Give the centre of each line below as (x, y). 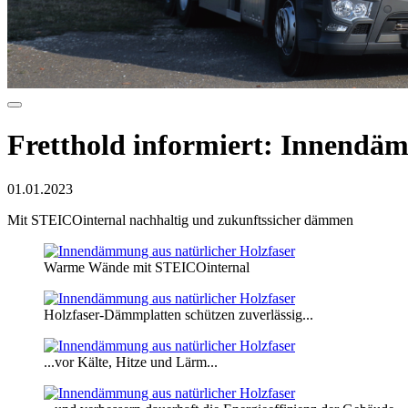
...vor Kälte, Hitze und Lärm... (131, 362)
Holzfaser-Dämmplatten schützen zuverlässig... (178, 315)
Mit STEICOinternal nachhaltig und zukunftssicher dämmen (180, 220)
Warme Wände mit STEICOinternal (147, 268)
